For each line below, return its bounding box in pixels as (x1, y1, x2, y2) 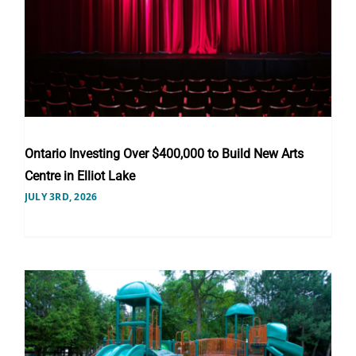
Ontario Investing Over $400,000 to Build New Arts (24, 145, 304, 161)
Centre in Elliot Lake (24, 168, 135, 184)
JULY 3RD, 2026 (24, 189, 98, 203)
